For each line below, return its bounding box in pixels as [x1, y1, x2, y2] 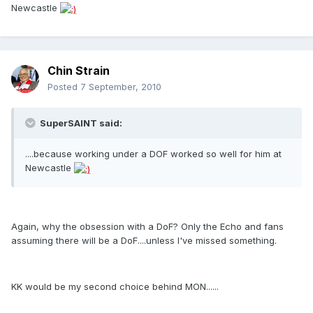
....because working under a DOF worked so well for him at [25, 148, 282, 160]
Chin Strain [48, 64, 110, 78]
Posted [48, 81, 80, 93]
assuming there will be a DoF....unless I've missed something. [11, 234, 277, 246]
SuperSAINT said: [38, 117, 122, 129]
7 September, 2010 [80, 81, 161, 93]
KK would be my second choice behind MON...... [11, 280, 219, 292]
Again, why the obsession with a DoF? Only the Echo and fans [11, 220, 284, 232]
